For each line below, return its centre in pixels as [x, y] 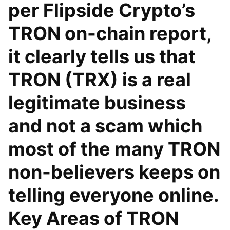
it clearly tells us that [102, 56]
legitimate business [97, 103]
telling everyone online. [113, 195]
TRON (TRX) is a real [100, 80]
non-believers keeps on [114, 172]
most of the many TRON [114, 149]
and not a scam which [105, 126]
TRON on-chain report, [110, 33]
